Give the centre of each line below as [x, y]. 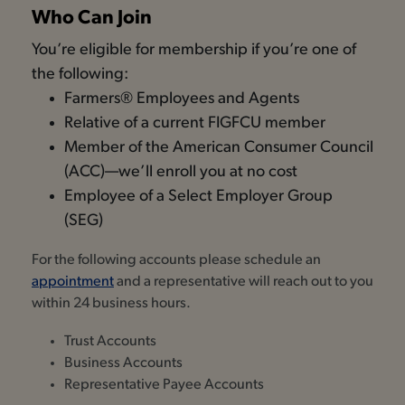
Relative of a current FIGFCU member [195, 123]
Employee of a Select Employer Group [198, 196]
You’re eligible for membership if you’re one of [194, 50]
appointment [73, 282]
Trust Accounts [110, 341]
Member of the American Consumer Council [219, 147]
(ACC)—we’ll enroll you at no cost [181, 172]
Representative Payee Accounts [164, 385]
